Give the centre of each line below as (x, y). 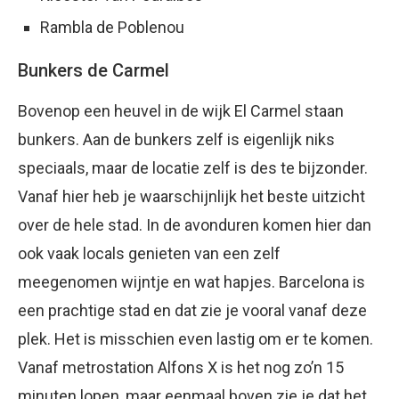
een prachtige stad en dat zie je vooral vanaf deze (192, 311)
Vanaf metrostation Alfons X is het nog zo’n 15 (181, 368)
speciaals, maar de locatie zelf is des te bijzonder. (193, 168)
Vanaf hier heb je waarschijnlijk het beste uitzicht (191, 197)
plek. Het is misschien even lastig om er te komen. (195, 339)
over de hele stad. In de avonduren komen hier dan (195, 225)
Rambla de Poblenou (112, 28)
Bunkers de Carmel (94, 71)
